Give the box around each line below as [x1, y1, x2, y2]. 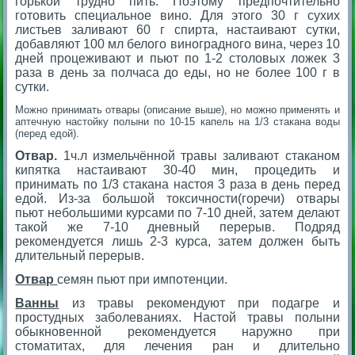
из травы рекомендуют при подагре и [59, 296, 340, 310]
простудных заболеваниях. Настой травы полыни [15, 310, 340, 324]
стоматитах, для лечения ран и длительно [15, 338, 340, 353]
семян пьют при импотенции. [57, 272, 228, 286]
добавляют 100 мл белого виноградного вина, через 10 [15, 36, 340, 51]
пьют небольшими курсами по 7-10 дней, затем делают [15, 205, 340, 219]
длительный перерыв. [15, 248, 145, 262]
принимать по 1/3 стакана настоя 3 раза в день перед [15, 177, 340, 191]
